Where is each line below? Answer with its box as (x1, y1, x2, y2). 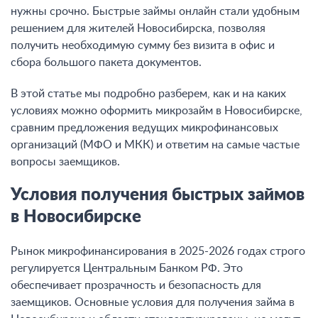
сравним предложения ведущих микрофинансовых (11, 122, 278, 134)
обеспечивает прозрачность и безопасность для (11, 280, 261, 292)
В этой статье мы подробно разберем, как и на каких (11, 88, 286, 100)
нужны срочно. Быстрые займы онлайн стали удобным (11, 6, 300, 18)
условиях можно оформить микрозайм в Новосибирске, (11, 105, 302, 117)
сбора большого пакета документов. (11, 57, 202, 69)
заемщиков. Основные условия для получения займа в (11, 297, 295, 309)
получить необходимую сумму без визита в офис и (11, 40, 275, 52)
